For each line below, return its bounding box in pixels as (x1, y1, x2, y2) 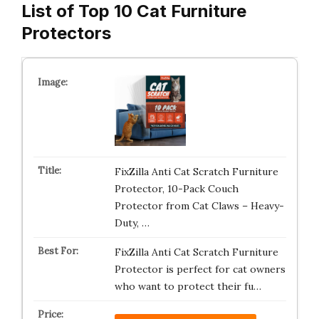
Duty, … (114, 216, 150, 229)
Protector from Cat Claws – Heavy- (114, 199, 284, 212)
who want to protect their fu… (114, 280, 261, 293)
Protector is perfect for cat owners (114, 263, 286, 276)
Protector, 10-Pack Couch (114, 182, 239, 195)
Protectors (21, 23, 111, 43)
